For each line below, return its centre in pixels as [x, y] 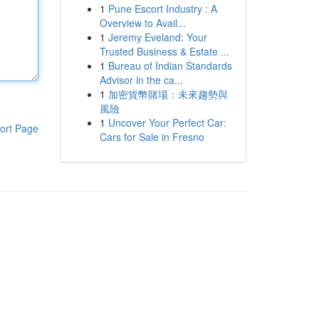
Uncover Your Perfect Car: [167, 122]
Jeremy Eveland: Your [157, 37]
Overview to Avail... [142, 23]
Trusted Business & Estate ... [164, 51]
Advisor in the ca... [141, 80]
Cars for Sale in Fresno [152, 137]
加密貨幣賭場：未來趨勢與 [168, 94]
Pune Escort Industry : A [162, 9]
